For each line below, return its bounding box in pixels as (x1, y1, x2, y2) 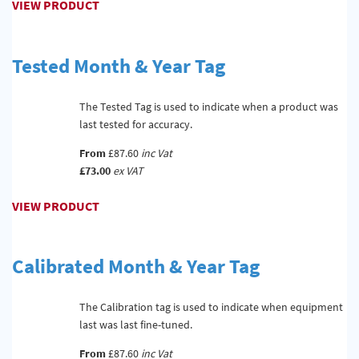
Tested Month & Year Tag (12, 52, 225, 79)
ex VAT (112, 163, 143, 178)
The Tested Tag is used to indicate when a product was (79, 99, 338, 114)
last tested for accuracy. (79, 116, 192, 131)
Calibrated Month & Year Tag (12, 253, 260, 280)
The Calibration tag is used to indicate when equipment (79, 300, 343, 315)
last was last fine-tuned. (79, 317, 192, 333)
